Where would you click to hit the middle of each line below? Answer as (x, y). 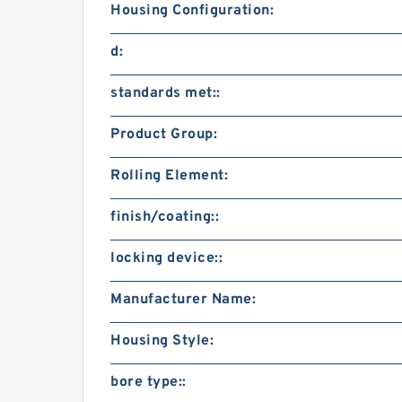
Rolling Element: (169, 176)
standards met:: (166, 93)
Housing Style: (162, 341)
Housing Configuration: (192, 11)
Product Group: (164, 135)
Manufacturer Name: (183, 300)
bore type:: (149, 382)
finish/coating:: (165, 217)
